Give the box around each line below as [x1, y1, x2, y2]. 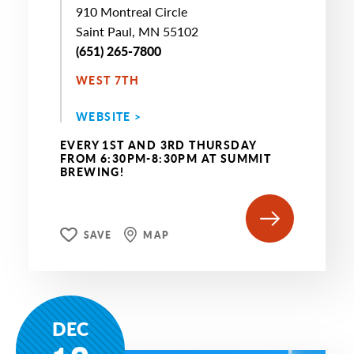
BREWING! [60, 164, 125, 179]
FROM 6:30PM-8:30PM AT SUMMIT [60, 150, 272, 166]
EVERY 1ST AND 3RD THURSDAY [60, 137, 257, 153]
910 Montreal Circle [76, 2, 187, 21]
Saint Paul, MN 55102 [76, 22, 198, 40]
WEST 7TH [76, 72, 140, 88]
